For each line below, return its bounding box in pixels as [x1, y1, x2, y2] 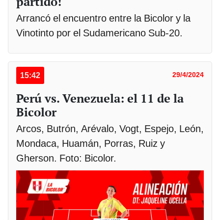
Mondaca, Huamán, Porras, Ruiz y [16, 137, 165, 150]
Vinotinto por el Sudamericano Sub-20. [16, 27, 183, 39]
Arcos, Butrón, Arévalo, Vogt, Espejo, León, [16, 123, 204, 135]
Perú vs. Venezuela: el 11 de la [16, 90, 184, 107]
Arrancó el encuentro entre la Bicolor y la [16, 12, 191, 25]
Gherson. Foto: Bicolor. [16, 152, 119, 165]
